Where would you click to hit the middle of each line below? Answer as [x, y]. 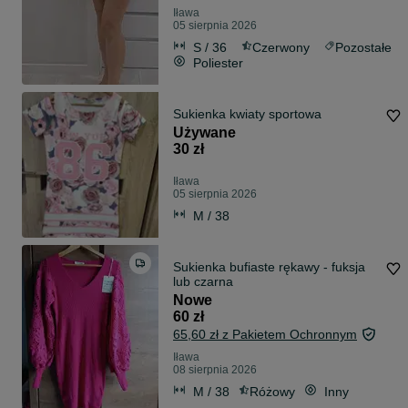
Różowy [272, 391]
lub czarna [203, 282]
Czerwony [281, 47]
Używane [204, 133]
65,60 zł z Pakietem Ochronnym [265, 335]
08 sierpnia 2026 [215, 370]
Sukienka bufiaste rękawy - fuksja [269, 267]
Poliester [218, 62]
